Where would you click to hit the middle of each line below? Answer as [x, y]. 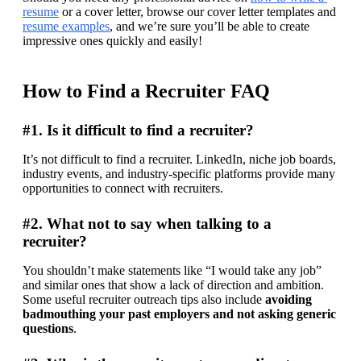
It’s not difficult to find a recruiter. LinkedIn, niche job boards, [179, 159]
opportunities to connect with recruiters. [123, 188]
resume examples [66, 26]
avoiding [288, 299]
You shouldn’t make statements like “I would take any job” [172, 270]
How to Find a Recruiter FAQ [146, 91]
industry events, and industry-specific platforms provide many [179, 173]
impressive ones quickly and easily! [112, 40]
